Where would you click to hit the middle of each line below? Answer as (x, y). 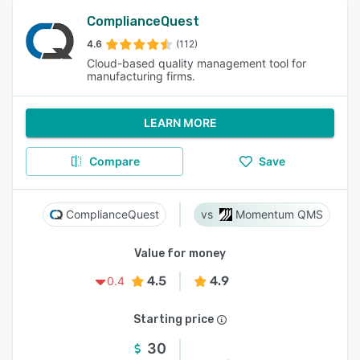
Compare (114, 161)
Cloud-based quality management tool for (196, 63)
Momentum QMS (279, 214)
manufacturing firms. (141, 76)
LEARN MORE (180, 123)
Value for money (180, 254)
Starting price (174, 319)
